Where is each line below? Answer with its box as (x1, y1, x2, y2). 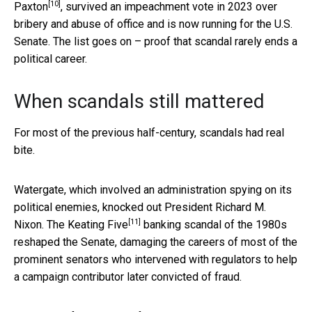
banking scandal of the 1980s (141, 217, 287, 231)
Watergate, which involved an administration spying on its (14, 182, 292, 196)
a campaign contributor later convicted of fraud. (14, 270, 242, 283)
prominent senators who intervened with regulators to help (14, 252, 297, 266)
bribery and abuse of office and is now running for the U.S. (14, 17, 292, 31)
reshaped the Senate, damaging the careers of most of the (14, 235, 297, 249)
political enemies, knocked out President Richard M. (14, 200, 266, 214)
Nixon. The (14, 217, 68, 231)
